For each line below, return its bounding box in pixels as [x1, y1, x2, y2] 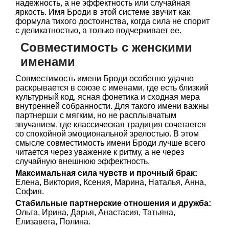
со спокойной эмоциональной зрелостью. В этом [15, 129, 199, 138]
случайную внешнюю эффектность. [15, 157, 150, 166]
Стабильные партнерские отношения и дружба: [15, 199, 211, 208]
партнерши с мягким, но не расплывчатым [15, 111, 176, 120]
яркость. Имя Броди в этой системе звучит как [15, 8, 190, 16]
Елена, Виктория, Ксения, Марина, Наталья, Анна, [15, 178, 206, 187]
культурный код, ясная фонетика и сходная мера [15, 93, 200, 101]
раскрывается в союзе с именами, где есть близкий [15, 83, 209, 92]
